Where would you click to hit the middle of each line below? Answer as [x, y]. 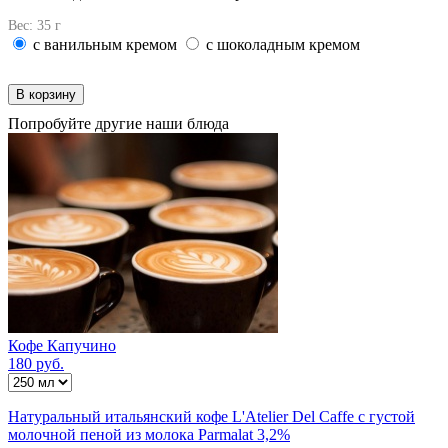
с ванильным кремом [105, 45]
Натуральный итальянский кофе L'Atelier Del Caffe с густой [211, 417]
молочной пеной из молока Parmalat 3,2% [149, 435]
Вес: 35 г [34, 26]
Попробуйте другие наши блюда [118, 124]
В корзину [46, 95]
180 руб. [36, 364]
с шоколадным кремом [283, 45]
